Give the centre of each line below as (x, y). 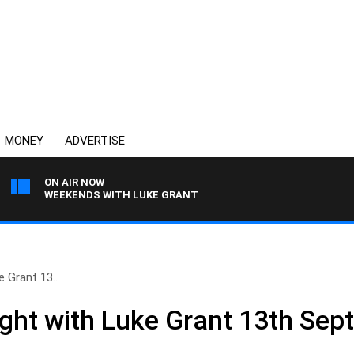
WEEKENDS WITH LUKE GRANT (121, 195)
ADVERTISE (95, 141)
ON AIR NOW (74, 182)
